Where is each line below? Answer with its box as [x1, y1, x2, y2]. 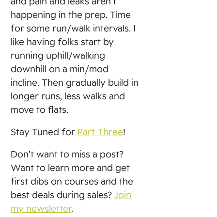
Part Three [77, 126, 124, 137]
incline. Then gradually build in [11, 77, 139, 88]
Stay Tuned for [11, 126, 78, 137]
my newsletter [11, 202, 72, 214]
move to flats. [11, 104, 69, 115]
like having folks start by [11, 36, 114, 47]
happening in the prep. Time [11, 9, 131, 20]
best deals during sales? [11, 189, 115, 200]
